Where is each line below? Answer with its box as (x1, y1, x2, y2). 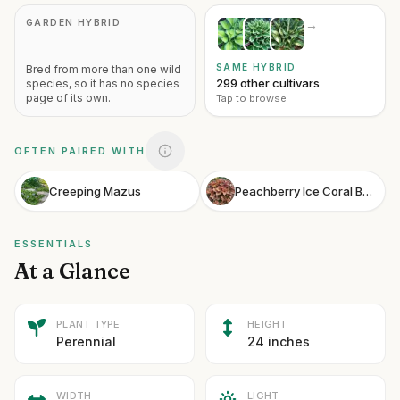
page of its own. (26, 91, 111, 104)
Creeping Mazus (49, 183, 141, 198)
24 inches (247, 334, 310, 349)
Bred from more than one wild (26, 62, 181, 76)
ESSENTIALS (14, 237, 93, 250)
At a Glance (14, 258, 130, 284)
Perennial (56, 334, 116, 349)
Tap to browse (216, 92, 287, 104)
